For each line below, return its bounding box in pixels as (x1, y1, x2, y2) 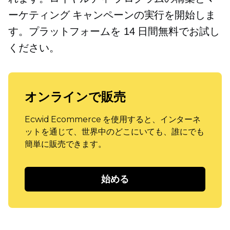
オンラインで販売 (25, 89, 126, 105)
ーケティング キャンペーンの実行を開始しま (8, 9, 216, 21)
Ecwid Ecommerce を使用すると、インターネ (25, 114, 201, 125)
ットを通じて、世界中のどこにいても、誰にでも (25, 127, 204, 137)
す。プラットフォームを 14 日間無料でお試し (8, 26, 220, 37)
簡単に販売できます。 (25, 139, 106, 149)
